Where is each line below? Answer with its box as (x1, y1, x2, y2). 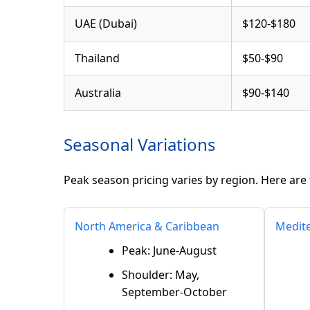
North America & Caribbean (75, 218, 219, 234)
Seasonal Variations (64, 133, 216, 156)
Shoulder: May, (122, 266, 199, 282)
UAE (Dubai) (75, 16, 137, 32)
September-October (122, 284, 227, 300)
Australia (75, 85, 121, 101)
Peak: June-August (122, 242, 217, 258)
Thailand (75, 51, 120, 66)
